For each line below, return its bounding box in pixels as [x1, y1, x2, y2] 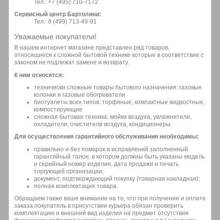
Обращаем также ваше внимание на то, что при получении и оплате [14, 195, 206, 202]
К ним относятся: [14, 71, 64, 79]
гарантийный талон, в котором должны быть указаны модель [34, 153, 205, 161]
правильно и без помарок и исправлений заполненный [34, 146, 188, 153]
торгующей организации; [34, 168, 104, 175]
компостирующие [34, 106, 82, 113]
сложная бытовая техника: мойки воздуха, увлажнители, [34, 113, 192, 121]
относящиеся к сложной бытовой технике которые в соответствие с [14, 51, 204, 58]
